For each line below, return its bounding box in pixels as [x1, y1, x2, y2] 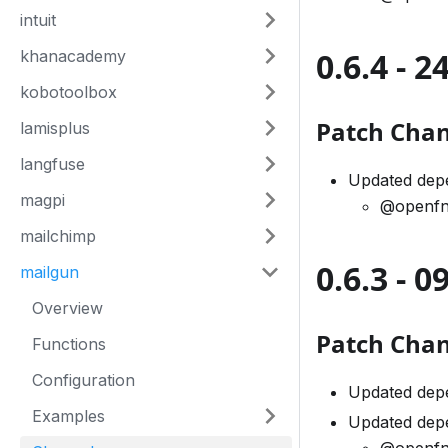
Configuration [32, 370, 135, 390]
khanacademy [20, 46, 126, 66]
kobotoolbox [20, 82, 117, 102]
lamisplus [20, 118, 90, 138]
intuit [20, 10, 56, 30]
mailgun [20, 262, 79, 282]
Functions [32, 334, 106, 354]
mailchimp [20, 226, 96, 246]
